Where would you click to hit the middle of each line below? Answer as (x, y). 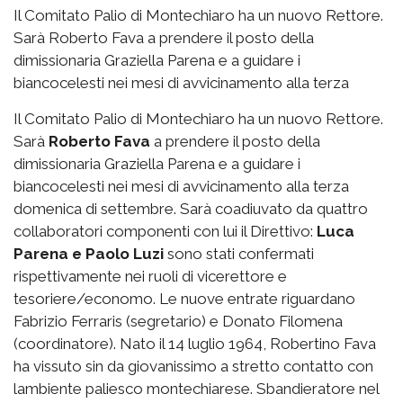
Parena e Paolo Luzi (89, 254)
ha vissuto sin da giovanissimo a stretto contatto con (193, 367)
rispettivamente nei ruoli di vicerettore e (150, 277)
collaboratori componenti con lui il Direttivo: (165, 232)
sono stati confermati (239, 254)
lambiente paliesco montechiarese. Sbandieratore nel (196, 389)
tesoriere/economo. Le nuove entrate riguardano (184, 299)
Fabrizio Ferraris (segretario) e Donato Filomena (178, 322)
